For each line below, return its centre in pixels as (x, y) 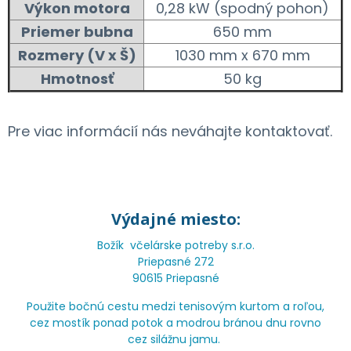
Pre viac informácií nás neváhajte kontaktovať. (170, 131)
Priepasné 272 (175, 261)
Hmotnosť (77, 78)
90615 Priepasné (175, 278)
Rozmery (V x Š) (77, 55)
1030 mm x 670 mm (242, 55)
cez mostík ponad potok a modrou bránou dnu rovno (175, 322)
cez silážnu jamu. (175, 339)
